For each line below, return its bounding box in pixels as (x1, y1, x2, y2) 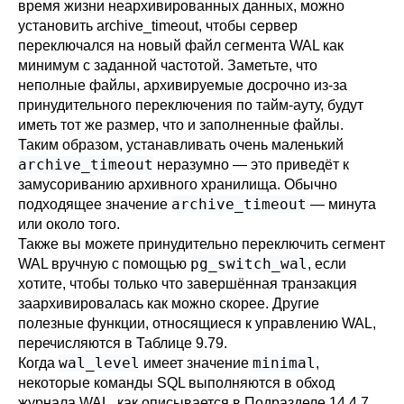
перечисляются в (18, 335, 136, 351)
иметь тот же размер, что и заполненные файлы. (18, 117, 344, 133)
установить (18, 18, 96, 33)
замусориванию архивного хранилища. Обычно (18, 177, 337, 192)
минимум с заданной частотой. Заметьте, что (18, 58, 317, 73)
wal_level (59, 354, 140, 372)
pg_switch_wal (190, 255, 308, 272)
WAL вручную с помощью (18, 256, 190, 271)
